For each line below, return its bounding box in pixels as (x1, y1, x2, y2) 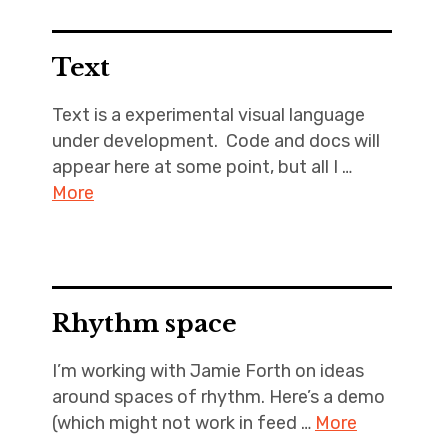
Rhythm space (51, 309, 237, 338)
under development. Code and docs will (51, 130, 380, 152)
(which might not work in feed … (51, 412, 315, 434)
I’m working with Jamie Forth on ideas (51, 360, 364, 382)
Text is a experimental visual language (51, 104, 365, 126)
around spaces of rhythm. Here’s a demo (51, 386, 385, 408)
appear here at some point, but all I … (51, 156, 352, 178)
